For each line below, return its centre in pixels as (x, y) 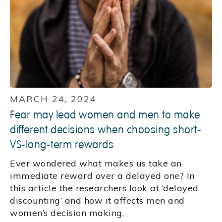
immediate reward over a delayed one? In (102, 176)
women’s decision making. (67, 213)
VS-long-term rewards (62, 145)
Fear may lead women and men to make (105, 115)
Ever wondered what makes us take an (96, 164)
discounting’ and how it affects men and (97, 201)
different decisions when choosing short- (106, 130)
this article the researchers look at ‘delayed (104, 188)
